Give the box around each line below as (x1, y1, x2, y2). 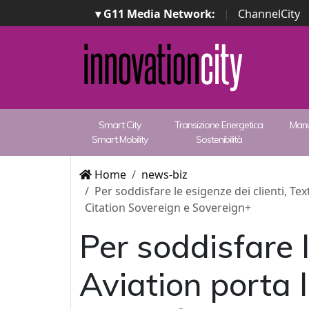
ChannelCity (237, 6, 300, 21)
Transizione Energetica (175, 119, 263, 131)
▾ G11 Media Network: (94, 6, 215, 21)
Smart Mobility (92, 133, 148, 146)
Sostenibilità (195, 133, 242, 146)
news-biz (141, 167, 188, 182)
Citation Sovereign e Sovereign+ (85, 200, 251, 215)
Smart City (99, 119, 141, 131)
